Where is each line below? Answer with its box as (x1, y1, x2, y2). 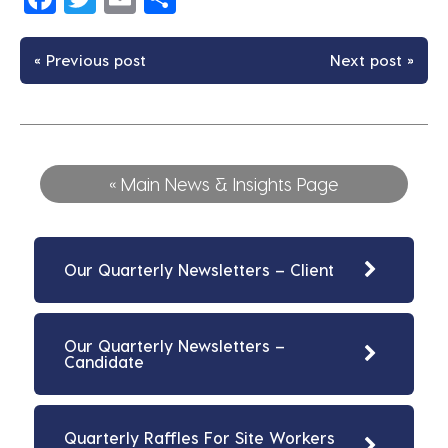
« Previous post (34, 51, 146, 70)
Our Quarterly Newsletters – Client (64, 260, 334, 280)
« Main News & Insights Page (109, 173, 339, 195)
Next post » (330, 51, 414, 70)
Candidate (64, 352, 144, 372)
